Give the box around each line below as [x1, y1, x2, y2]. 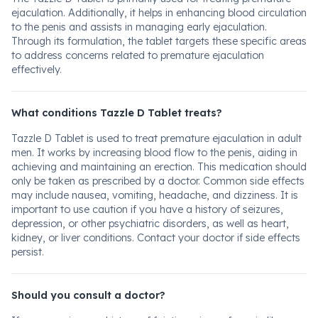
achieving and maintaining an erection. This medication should [11, 160, 307, 173]
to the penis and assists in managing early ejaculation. [11, 21, 267, 33]
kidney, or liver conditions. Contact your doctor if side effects [11, 231, 300, 244]
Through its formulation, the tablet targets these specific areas [11, 35, 307, 48]
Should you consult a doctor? [11, 289, 165, 302]
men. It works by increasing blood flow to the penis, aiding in [11, 146, 297, 159]
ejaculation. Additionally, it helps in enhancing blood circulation [11, 6, 307, 19]
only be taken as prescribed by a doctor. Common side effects [11, 175, 305, 187]
